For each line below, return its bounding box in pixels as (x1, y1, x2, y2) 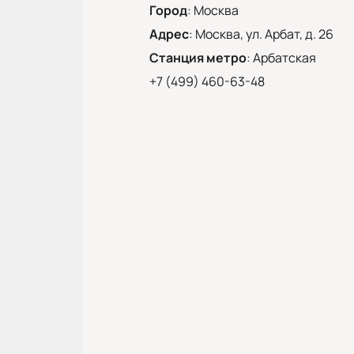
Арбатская (252, 48, 316, 66)
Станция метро (149, 48, 247, 66)
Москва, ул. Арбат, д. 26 (194, 24, 333, 43)
